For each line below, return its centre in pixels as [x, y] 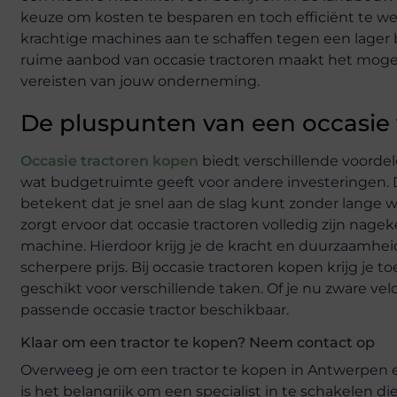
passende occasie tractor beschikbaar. [155, 309]
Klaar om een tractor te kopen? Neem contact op [198, 342]
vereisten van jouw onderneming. [140, 81]
